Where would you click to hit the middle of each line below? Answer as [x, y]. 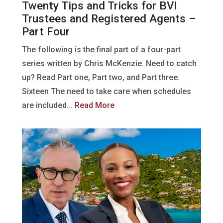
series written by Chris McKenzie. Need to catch [109, 63]
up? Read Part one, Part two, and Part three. [101, 77]
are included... [48, 105]
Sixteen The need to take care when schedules [107, 91]
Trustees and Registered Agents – [109, 18]
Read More [95, 105]
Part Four [46, 31]
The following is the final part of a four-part [101, 49]
